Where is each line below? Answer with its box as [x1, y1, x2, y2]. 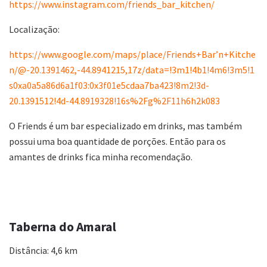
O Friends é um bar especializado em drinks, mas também [9, 120, 242, 132]
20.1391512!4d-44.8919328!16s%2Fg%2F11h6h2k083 [9, 95, 220, 107]
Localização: [9, 23, 60, 36]
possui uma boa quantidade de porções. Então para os [9, 135, 226, 148]
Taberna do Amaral [9, 218, 116, 235]
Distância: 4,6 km [9, 244, 77, 256]
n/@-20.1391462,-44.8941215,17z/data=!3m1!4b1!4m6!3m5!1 [9, 64, 254, 76]
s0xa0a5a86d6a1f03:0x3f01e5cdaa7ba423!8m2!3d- [9, 79, 209, 92]
